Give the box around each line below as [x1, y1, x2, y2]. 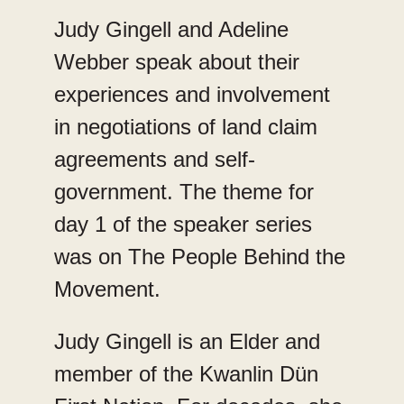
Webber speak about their [54, 49, 299, 74]
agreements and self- [54, 146, 255, 171]
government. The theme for [54, 179, 314, 204]
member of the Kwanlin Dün [54, 361, 318, 386]
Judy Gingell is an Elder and [54, 328, 320, 353]
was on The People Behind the [54, 243, 345, 269]
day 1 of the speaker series [54, 211, 312, 236]
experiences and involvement [54, 81, 330, 106]
